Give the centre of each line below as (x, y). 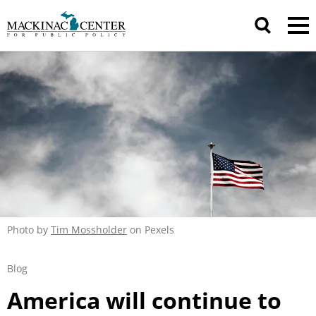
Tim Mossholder (89, 230)
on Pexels (151, 230)
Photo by (29, 230)
